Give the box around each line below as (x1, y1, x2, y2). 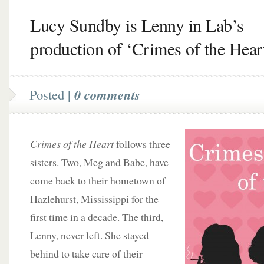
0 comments (74, 85, 140, 104)
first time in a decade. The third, (30, 210, 163, 224)
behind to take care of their (30, 246, 143, 260)
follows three (114, 137, 170, 151)
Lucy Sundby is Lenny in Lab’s (30, 13, 244, 37)
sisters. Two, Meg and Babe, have (30, 155, 169, 169)
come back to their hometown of (30, 173, 166, 187)
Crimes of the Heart (30, 137, 114, 151)
